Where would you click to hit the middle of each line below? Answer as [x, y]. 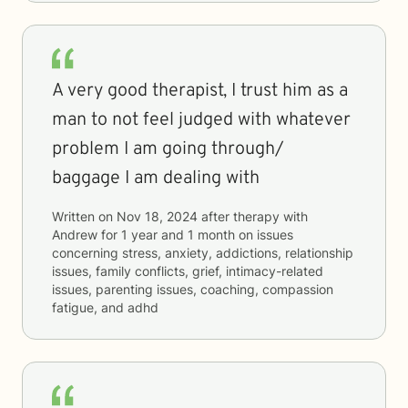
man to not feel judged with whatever [201, 120]
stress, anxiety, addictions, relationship [238, 253]
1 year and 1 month [178, 235]
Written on [84, 216]
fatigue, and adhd [105, 307]
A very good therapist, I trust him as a [200, 91]
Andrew [75, 235]
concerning [87, 253]
